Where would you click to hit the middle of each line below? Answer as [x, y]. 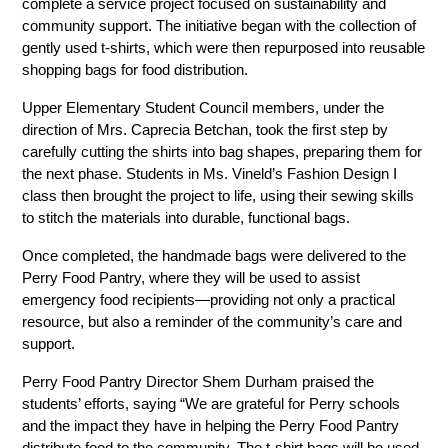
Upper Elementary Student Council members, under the [203, 108]
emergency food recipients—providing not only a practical [209, 300]
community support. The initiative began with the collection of [219, 26]
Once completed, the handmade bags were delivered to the [214, 256]
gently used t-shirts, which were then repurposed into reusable [224, 48]
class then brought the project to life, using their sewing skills [218, 196]
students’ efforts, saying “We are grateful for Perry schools [211, 404]
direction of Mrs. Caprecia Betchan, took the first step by [205, 130]
